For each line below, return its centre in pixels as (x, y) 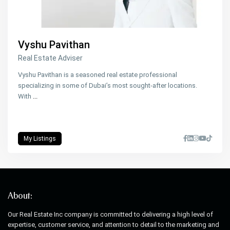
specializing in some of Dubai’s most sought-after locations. (108, 86)
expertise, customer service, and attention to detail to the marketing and (114, 225)
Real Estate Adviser (51, 58)
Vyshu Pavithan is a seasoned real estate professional (98, 75)
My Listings (40, 139)
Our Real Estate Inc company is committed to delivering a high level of (111, 215)
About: (20, 197)
